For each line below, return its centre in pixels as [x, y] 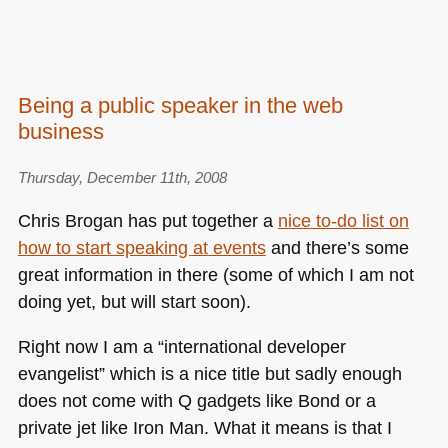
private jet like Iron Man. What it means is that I [204, 428]
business [60, 131]
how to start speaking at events [141, 247]
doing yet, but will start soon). [134, 301]
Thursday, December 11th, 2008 [122, 178]
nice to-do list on [343, 220]
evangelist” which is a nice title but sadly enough [209, 374]
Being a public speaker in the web [180, 105]
